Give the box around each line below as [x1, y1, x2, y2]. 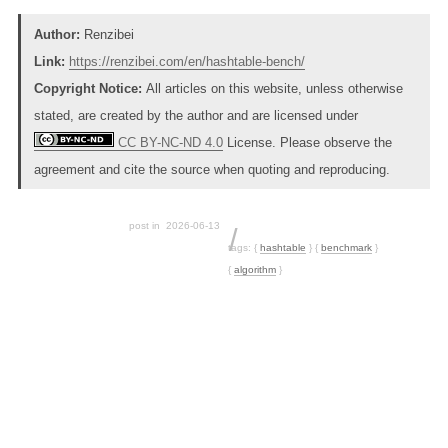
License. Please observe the [222, 134, 392, 150]
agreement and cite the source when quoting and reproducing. [33, 161, 390, 177]
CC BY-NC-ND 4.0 [113, 134, 223, 150]
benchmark [321, 241, 373, 253]
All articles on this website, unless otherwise [145, 80, 403, 96]
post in [128, 219, 166, 231]
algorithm [234, 263, 277, 275]
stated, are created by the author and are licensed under [33, 107, 358, 123]
